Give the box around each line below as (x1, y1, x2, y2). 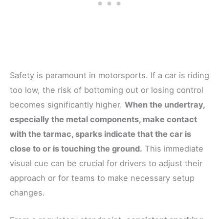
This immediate (142, 144, 203, 154)
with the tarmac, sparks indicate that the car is (10, 129, 191, 139)
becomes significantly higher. (10, 100, 125, 110)
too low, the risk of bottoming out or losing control (10, 85, 203, 95)
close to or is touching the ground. (10, 144, 142, 154)
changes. (10, 188, 45, 198)
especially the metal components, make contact (10, 114, 197, 125)
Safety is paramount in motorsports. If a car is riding (10, 70, 209, 81)
